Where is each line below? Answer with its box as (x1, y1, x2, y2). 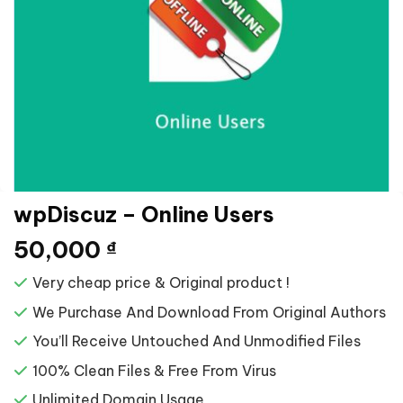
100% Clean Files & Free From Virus (31, 361, 276, 380)
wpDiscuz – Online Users (13, 201, 274, 228)
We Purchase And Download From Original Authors (31, 302, 386, 321)
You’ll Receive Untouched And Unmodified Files (31, 332, 361, 351)
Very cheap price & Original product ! (31, 273, 290, 292)
